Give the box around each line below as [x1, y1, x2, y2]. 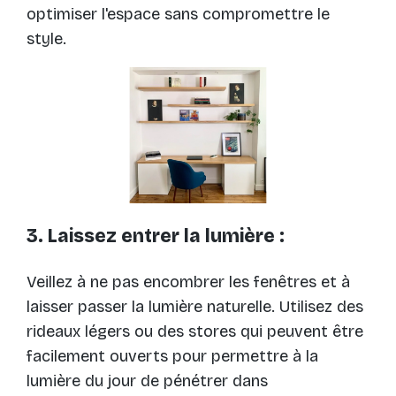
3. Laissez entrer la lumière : [27, 225, 285, 248]
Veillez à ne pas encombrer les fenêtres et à [27, 272, 350, 293]
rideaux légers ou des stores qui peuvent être [27, 322, 363, 342]
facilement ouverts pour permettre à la [27, 346, 318, 367]
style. [27, 29, 66, 49]
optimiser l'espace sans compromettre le [27, 4, 330, 25]
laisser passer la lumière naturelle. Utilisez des [27, 297, 363, 317]
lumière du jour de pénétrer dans [27, 371, 268, 392]
